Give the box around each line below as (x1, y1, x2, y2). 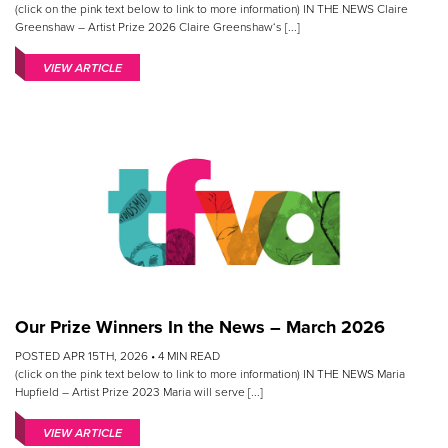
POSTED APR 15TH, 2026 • (15, 349, 158, 364)
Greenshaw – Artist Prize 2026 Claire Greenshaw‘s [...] (15, 20, 300, 35)
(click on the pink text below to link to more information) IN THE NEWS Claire (15, 2, 408, 17)
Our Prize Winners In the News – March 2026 (15, 316, 385, 339)
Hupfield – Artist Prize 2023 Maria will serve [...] (15, 385, 263, 400)
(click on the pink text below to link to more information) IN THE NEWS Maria (15, 367, 405, 382)
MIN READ (167, 349, 220, 364)
